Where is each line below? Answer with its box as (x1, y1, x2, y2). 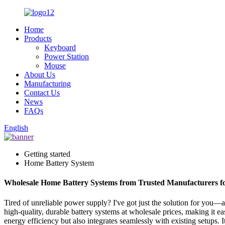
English (4, 124, 28, 132)
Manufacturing (24, 79, 71, 88)
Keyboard (44, 43, 76, 52)
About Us (24, 70, 55, 79)
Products (24, 34, 52, 43)
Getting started (24, 150, 70, 158)
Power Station (44, 52, 89, 61)
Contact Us (24, 88, 60, 97)
